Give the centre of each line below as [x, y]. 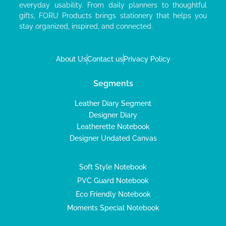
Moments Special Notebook [113, 208]
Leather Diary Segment [113, 103]
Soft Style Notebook [113, 167]
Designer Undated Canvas [113, 138]
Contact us [105, 59]
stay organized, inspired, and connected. [86, 26]
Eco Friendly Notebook [113, 194]
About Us [71, 59]
